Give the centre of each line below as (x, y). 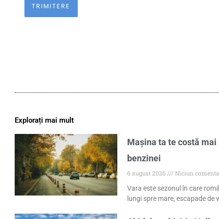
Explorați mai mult (44, 120)
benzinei (144, 158)
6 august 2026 (147, 173)
